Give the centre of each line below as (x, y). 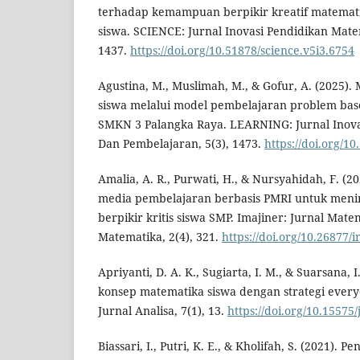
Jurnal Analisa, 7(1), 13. (163, 311)
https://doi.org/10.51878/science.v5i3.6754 (242, 51)
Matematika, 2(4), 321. (160, 237)
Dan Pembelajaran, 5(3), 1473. (181, 144)
